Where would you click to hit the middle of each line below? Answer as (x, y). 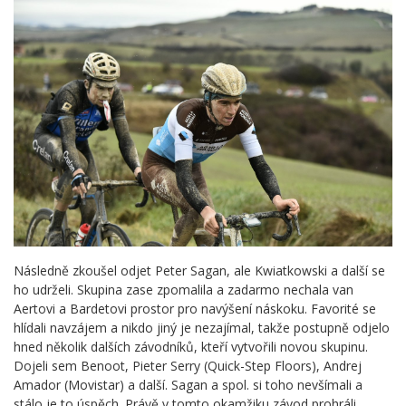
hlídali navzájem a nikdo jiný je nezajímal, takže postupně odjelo (202, 327)
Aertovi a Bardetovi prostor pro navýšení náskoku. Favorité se (195, 308)
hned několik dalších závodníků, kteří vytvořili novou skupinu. (191, 346)
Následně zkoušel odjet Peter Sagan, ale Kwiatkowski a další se (199, 270)
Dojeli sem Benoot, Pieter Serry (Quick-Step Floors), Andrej (188, 365)
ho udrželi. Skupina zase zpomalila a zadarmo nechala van (184, 289)
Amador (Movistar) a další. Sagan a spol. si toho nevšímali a (188, 384)
